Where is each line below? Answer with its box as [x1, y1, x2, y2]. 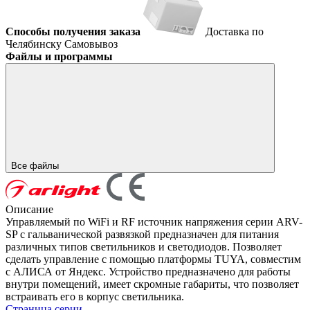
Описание [6, 203, 53, 215]
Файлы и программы [6, 50, 113, 62]
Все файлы [11, 160, 62, 171]
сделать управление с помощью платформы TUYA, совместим [6, 253, 301, 265]
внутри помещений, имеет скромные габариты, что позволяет [6, 277, 299, 290]
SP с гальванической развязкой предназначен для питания [6, 228, 279, 240]
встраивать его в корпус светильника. [6, 290, 184, 302]
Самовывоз [64, 37, 118, 50]
